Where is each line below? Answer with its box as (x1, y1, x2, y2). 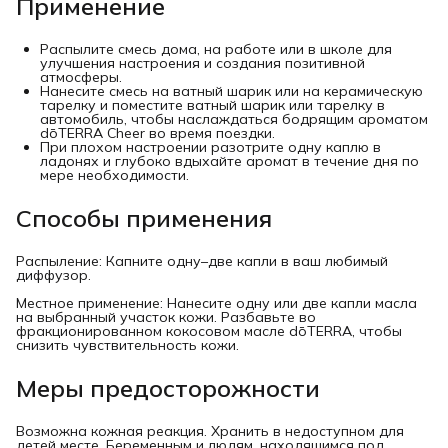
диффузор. (16, 266, 91, 285)
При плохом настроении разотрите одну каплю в (40, 138, 381, 157)
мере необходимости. (40, 166, 189, 185)
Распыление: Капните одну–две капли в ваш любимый (16, 252, 388, 271)
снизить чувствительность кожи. (16, 336, 239, 355)
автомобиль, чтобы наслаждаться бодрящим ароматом (40, 110, 428, 129)
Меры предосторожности (16, 373, 320, 404)
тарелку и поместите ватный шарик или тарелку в (40, 96, 385, 115)
